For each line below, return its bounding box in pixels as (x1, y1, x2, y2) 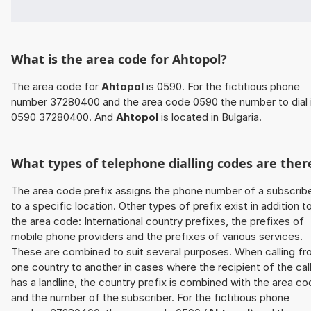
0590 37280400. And (11, 110, 116, 124)
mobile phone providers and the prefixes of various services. (11, 230, 303, 244)
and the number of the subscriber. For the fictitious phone (11, 291, 289, 305)
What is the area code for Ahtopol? (11, 51, 227, 68)
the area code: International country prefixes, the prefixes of (11, 215, 304, 228)
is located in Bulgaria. (158, 110, 262, 124)
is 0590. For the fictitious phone (144, 80, 300, 94)
